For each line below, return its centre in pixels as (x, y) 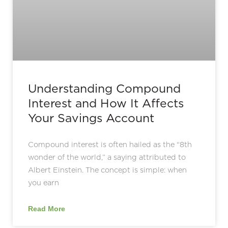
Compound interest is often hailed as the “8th (110, 144)
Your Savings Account (91, 118)
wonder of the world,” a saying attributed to (107, 157)
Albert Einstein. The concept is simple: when (107, 170)
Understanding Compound (104, 88)
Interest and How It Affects (106, 103)
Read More (47, 209)
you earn (44, 182)
